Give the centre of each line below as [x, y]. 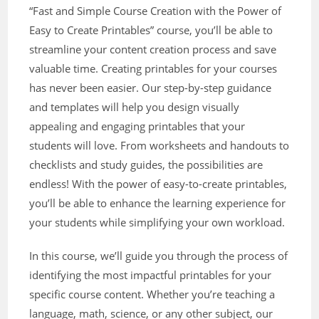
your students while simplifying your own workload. [157, 223]
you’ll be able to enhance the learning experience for [158, 203]
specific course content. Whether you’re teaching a [152, 294]
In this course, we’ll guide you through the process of [159, 256]
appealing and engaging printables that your [137, 126]
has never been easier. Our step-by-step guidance [151, 88]
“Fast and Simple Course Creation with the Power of [156, 11]
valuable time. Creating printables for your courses [153, 69]
